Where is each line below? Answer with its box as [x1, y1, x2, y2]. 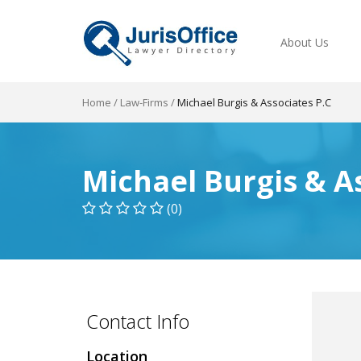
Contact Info [86, 308, 189, 334]
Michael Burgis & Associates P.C [177, 95, 331, 110]
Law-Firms [120, 95, 168, 110]
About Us [280, 35, 330, 50]
